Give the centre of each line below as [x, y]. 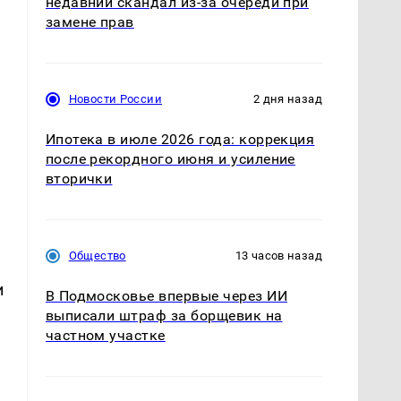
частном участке [105, 336]
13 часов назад [278, 256]
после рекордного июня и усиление [170, 159]
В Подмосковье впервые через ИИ [166, 296]
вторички [79, 179]
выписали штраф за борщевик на [164, 316]
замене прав [90, 22]
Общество [97, 256]
